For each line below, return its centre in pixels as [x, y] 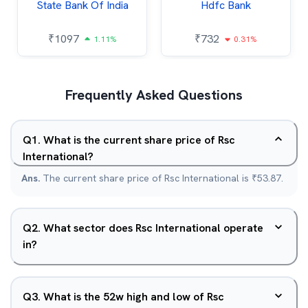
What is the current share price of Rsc [139, 140]
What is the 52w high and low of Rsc [134, 297]
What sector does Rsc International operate [153, 228]
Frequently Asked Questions [154, 95]
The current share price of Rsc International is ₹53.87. [163, 178]
